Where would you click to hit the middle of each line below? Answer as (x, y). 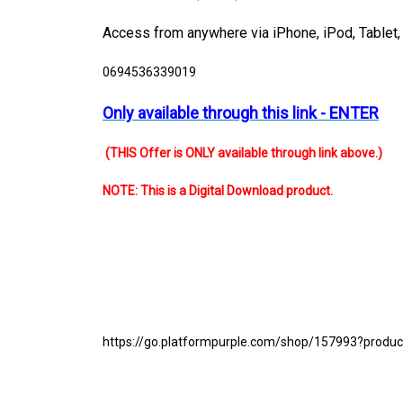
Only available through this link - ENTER (241, 112)
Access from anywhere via (188, 32)
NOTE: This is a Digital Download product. (218, 190)
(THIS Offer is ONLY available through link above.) (242, 152)
